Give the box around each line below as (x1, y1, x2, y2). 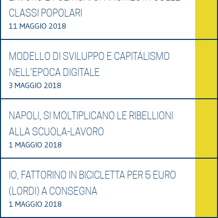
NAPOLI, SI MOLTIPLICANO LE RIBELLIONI (9, 109, 173, 122)
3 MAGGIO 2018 (9, 80, 61, 90)
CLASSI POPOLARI (9, 7, 82, 19)
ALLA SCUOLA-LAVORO (9, 126, 104, 138)
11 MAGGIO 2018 (9, 20, 66, 31)
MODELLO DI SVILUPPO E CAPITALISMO (9, 50, 170, 62)
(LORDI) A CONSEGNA (9, 185, 97, 197)
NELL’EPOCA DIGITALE (9, 66, 100, 78)
